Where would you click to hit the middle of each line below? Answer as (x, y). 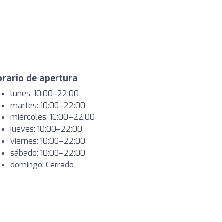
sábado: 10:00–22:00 (48, 153)
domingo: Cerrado (42, 165)
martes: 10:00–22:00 (48, 105)
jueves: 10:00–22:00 (46, 129)
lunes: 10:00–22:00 (45, 93)
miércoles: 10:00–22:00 (53, 117)
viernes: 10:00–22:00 (48, 141)
